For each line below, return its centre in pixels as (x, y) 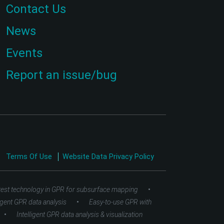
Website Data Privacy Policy (108, 157)
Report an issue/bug (61, 75)
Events (24, 53)
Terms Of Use (30, 157)
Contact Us (36, 9)
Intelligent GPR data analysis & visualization (79, 215)
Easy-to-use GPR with (120, 202)
